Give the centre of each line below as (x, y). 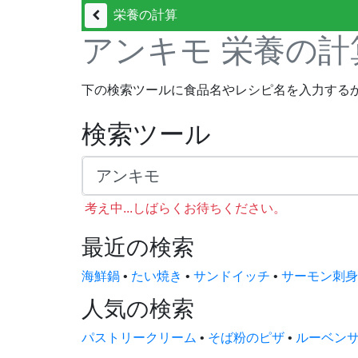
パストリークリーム (139, 338)
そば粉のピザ (246, 338)
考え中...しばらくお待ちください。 (185, 208)
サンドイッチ (232, 276)
